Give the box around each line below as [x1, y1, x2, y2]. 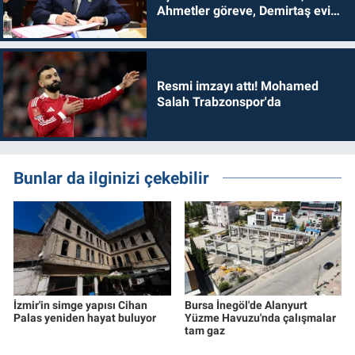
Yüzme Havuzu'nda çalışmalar [184, 311, 336, 324]
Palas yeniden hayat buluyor [13, 311, 156, 324]
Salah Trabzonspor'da [156, 94, 281, 110]
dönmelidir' [156, 18, 220, 34]
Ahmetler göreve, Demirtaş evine [156, 2, 345, 18]
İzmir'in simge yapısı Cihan [13, 298, 147, 311]
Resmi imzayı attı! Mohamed [156, 78, 319, 94]
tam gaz [184, 323, 225, 337]
